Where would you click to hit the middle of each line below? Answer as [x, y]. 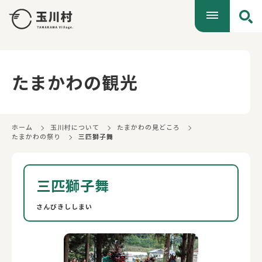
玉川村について [75, 127]
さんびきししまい [64, 206]
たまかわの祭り [36, 136]
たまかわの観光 [75, 82]
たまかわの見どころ [148, 127]
